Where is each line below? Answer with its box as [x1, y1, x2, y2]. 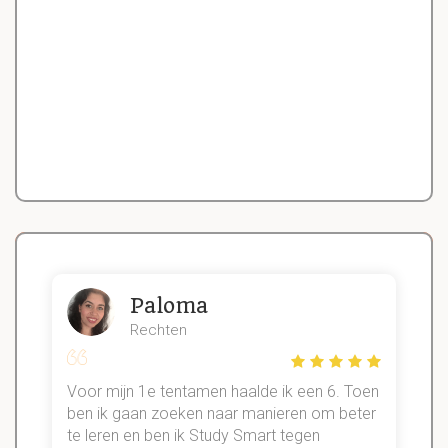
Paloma [130, 293, 208, 319]
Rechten [130, 321, 187, 340]
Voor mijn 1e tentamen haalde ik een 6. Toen [67, 381, 379, 401]
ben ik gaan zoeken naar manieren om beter [67, 403, 376, 423]
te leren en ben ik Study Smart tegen [67, 425, 320, 445]
